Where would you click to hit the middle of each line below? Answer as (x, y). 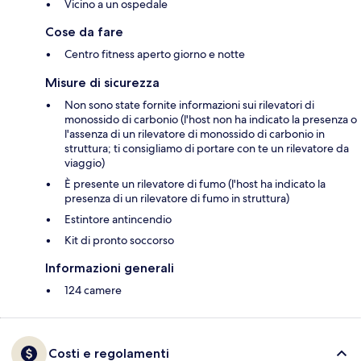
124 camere (93, 290)
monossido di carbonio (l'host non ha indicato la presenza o (211, 120)
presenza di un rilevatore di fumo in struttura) (177, 199)
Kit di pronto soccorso (119, 241)
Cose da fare (84, 32)
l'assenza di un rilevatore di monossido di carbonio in (195, 134)
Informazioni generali (110, 268)
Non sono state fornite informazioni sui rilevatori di (189, 105)
